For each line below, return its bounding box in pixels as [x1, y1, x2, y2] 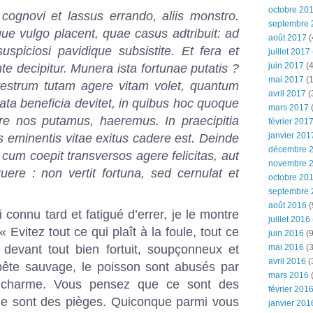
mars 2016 [268, 270, 309, 280]
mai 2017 [268, 75, 304, 85]
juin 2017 [268, 61, 304, 71]
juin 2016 [268, 228, 304, 238]
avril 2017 [268, 89, 306, 99]
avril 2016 [268, 256, 306, 266]
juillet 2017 [268, 47, 310, 57]
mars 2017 [268, 103, 309, 112]
